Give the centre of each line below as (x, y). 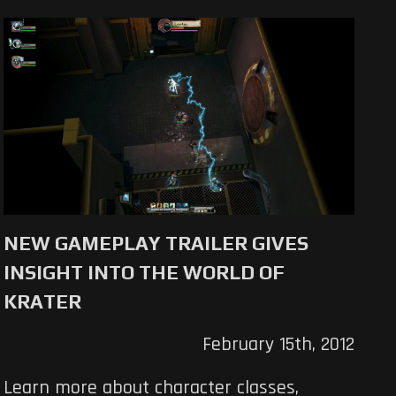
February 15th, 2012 (278, 345)
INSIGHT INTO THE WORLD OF (145, 273)
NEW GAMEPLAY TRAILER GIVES (156, 244)
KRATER (43, 302)
